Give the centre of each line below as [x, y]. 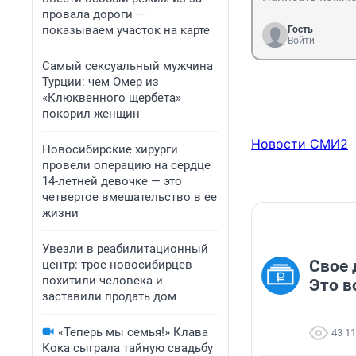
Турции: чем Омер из [101, 82]
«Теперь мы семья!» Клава [133, 332]
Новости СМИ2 [300, 144]
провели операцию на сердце [126, 165]
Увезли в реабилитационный [125, 249]
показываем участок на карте [126, 30]
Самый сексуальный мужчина [128, 66]
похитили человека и [103, 281]
